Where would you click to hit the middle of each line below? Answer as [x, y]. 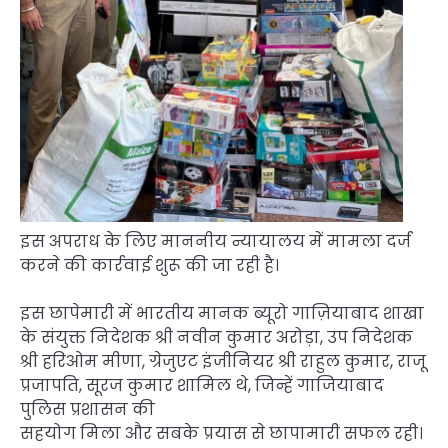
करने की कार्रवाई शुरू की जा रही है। [149, 265]
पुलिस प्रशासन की [87, 409]
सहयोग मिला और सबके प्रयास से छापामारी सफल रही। [221, 433]
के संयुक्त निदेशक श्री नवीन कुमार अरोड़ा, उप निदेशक [216, 337]
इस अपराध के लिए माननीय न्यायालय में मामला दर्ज [215, 241]
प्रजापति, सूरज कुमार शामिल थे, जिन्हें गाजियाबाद [202, 385]
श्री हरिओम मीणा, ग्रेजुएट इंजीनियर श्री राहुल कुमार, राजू [223, 361]
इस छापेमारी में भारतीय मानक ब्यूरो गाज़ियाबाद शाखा [222, 313]
